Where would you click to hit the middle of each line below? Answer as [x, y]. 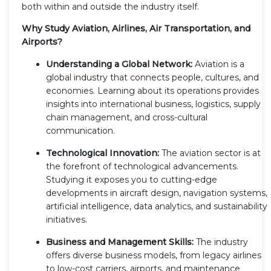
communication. [80, 130]
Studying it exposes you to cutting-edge [132, 179]
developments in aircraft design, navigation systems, [157, 193]
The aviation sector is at [210, 153]
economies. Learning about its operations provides [152, 90]
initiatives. [67, 219]
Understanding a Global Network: [119, 64]
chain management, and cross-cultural [127, 117]
